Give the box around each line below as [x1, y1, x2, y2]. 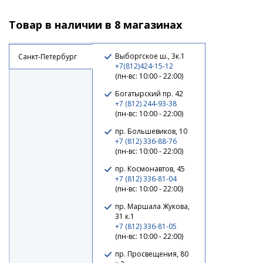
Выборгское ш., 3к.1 [115, 50, 185, 61]
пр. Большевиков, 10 [115, 126, 187, 136]
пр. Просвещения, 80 [115, 248, 188, 259]
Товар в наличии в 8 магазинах [9, 17, 182, 32]
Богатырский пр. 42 [115, 88, 183, 99]
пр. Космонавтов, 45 [115, 163, 185, 174]
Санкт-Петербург [18, 51, 77, 62]
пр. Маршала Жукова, [115, 201, 190, 211]
